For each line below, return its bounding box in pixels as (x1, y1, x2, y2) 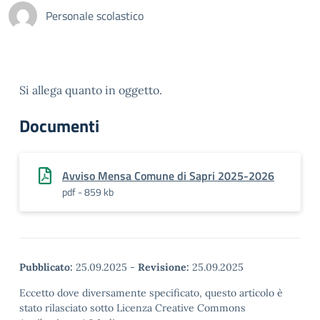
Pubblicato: (19, 261, 73, 274)
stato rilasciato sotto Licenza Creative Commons (19, 301, 246, 314)
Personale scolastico (46, 7, 144, 24)
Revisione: (138, 261, 189, 274)
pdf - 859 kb (62, 184, 114, 199)
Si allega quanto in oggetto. (19, 83, 162, 97)
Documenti (19, 113, 99, 139)
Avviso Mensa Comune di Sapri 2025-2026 (62, 167, 274, 184)
